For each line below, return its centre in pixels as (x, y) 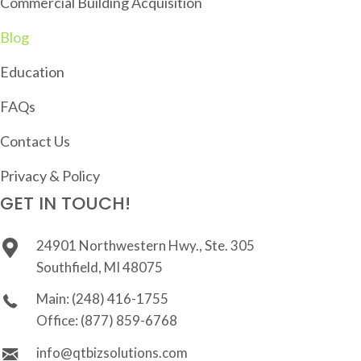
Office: (58, 320)
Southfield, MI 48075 (100, 267)
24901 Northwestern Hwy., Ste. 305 (145, 245)
